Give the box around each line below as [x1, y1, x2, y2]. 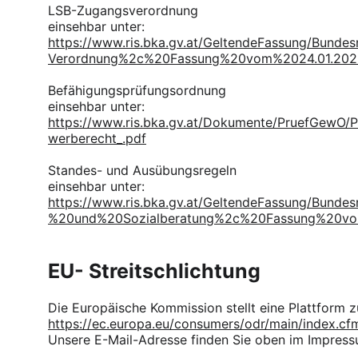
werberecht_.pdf [48, 130, 146, 146]
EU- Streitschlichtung [48, 259, 261, 283]
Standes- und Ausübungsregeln [48, 162, 237, 178]
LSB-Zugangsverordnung [48, 2, 198, 18]
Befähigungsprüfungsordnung [48, 82, 226, 98]
